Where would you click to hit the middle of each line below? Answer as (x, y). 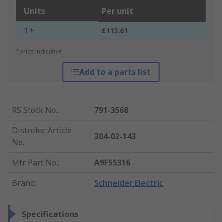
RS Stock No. (35, 110)
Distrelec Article (42, 131)
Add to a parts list (115, 72)
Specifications (50, 214)
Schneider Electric (129, 183)
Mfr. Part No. (35, 163)
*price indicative (39, 52)
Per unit (117, 11)
